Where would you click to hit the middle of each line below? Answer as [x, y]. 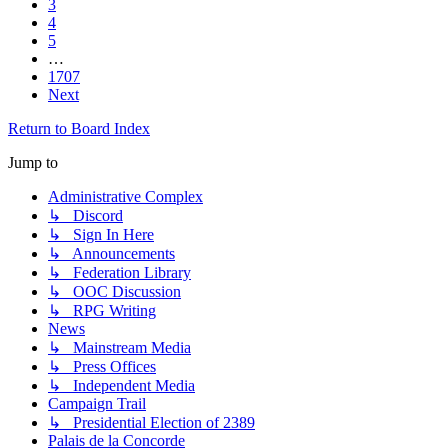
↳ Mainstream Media [119, 348]
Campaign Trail [97, 404]
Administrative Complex [125, 197]
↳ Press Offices [102, 367]
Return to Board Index [79, 129]
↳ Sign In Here [101, 235]
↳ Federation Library [119, 273]
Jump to [33, 163]
